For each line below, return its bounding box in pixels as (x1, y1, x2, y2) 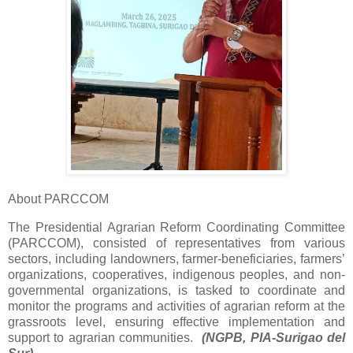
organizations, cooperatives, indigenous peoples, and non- (8, 267, 345, 281)
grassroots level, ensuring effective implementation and (8, 314, 345, 329)
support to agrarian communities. (8, 330, 203, 344)
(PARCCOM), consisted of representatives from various (8, 236, 345, 250)
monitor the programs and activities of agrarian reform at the (8, 299, 345, 313)
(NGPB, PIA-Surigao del (202, 330, 346, 344)
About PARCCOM (8, 191, 109, 206)
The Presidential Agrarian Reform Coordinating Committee (8, 220, 345, 234)
